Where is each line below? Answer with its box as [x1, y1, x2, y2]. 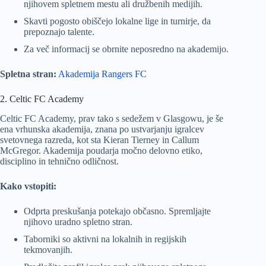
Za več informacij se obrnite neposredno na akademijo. [24, 44, 229, 55]
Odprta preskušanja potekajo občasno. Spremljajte [24, 205, 211, 216]
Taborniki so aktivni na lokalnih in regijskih [24, 234, 186, 245]
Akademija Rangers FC [58, 69, 147, 80]
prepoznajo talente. [24, 26, 94, 37]
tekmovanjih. [24, 245, 72, 255]
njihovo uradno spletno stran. [24, 216, 132, 227]
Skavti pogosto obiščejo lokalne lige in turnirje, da [24, 15, 211, 26]
